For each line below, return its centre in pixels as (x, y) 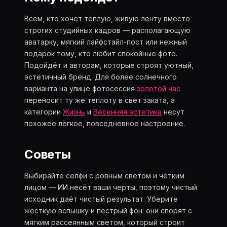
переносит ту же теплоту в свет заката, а (100, 100)
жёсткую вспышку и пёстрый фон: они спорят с (108, 211)
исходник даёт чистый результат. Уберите (101, 199)
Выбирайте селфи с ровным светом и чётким (104, 176)
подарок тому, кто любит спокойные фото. (101, 53)
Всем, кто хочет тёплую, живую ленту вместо (107, 18)
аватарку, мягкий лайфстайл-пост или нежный (106, 42)
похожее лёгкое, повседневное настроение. (105, 123)
